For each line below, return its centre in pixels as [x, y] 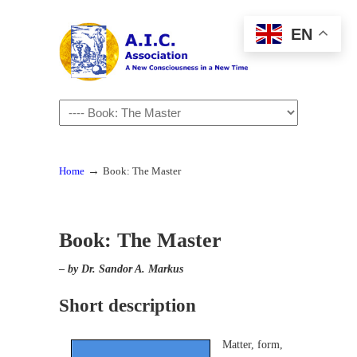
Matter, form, [253, 345]
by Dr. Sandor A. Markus [126, 269]
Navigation [84, 109]
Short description [127, 305]
